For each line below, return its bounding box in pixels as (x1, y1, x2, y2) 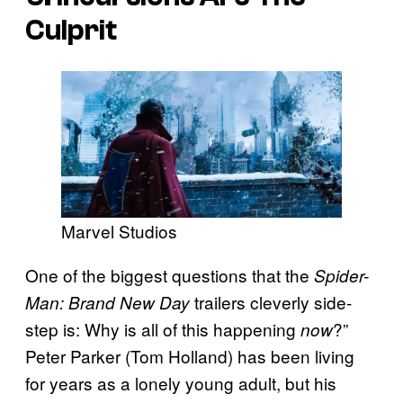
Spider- (314, 264, 369, 288)
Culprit (25, 13, 117, 47)
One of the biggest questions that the (25, 263, 314, 288)
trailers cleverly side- (190, 290, 352, 315)
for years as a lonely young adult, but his (25, 371, 336, 396)
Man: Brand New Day (25, 291, 190, 315)
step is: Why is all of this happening (25, 317, 300, 342)
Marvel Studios (61, 219, 177, 244)
